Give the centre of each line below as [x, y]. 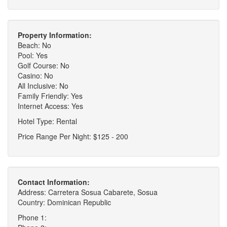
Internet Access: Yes [50, 106]
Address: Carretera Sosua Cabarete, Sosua [88, 192]
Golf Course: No [44, 66]
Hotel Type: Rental [47, 121]
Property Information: [55, 35]
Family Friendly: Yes [50, 96]
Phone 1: [32, 218]
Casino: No [35, 76]
